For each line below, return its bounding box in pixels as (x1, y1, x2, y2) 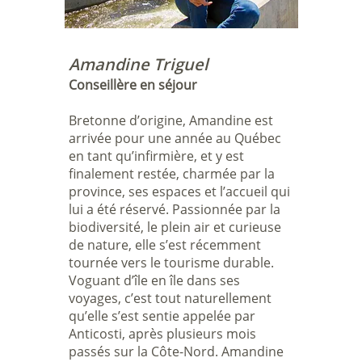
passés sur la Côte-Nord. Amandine (69, 343, 284, 360)
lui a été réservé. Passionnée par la (69, 200, 281, 218)
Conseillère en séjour (69, 76, 198, 94)
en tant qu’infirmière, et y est (69, 147, 245, 165)
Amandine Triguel (69, 53, 209, 75)
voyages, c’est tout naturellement (69, 289, 272, 307)
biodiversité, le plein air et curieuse (69, 218, 282, 236)
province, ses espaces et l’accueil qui (69, 183, 291, 200)
